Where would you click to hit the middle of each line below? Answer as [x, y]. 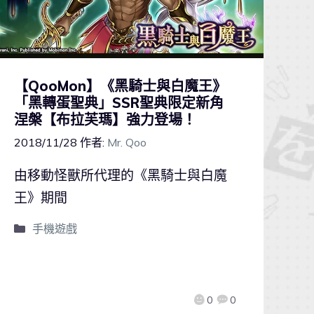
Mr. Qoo [127, 143]
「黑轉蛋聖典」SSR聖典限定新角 [118, 103]
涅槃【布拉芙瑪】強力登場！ [105, 120]
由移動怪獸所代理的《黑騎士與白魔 [120, 176]
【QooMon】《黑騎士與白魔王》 [120, 86]
